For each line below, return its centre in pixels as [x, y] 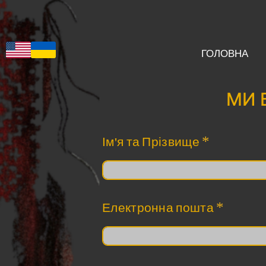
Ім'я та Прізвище [152, 142]
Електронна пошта [159, 208]
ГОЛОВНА [225, 53]
